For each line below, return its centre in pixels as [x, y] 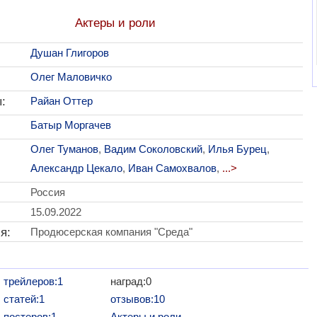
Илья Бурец [237, 149]
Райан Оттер [61, 100]
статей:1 [24, 299]
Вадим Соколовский [153, 149]
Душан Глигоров [69, 52]
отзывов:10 [138, 299]
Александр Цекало [76, 168]
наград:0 [131, 281]
